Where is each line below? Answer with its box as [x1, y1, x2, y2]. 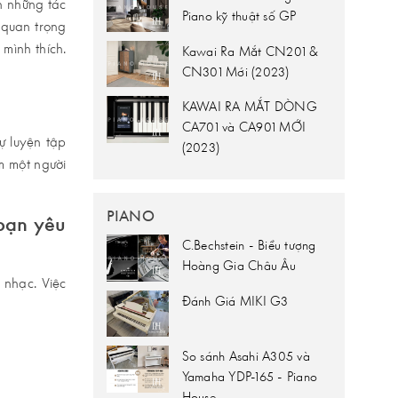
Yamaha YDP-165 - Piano [181, 369, 317, 385]
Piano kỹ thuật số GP [181, 8, 297, 24]
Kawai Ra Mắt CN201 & [181, 43, 319, 59]
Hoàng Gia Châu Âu [181, 258, 296, 274]
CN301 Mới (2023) [181, 63, 290, 79]
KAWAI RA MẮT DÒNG [181, 99, 317, 115]
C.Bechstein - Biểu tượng [181, 237, 316, 253]
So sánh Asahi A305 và [181, 348, 310, 364]
